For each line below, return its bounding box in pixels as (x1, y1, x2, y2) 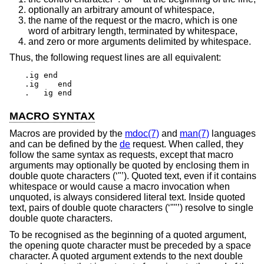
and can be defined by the (9, 139, 120, 150)
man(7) (180, 128, 209, 139)
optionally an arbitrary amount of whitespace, (28, 4, 214, 15)
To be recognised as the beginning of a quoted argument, (9, 229, 246, 240)
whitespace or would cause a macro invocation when (9, 181, 230, 192)
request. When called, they (130, 139, 243, 150)
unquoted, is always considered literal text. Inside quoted (9, 192, 245, 203)
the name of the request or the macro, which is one (28, 15, 237, 25)
